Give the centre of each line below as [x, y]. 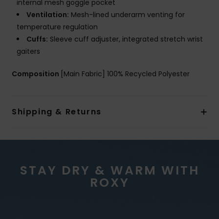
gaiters [28, 52]
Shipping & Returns [57, 112]
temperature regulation [57, 27]
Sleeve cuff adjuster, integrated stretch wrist [125, 39]
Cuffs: [37, 39]
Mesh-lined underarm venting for [127, 15]
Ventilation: [48, 15]
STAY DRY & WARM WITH [109, 171]
